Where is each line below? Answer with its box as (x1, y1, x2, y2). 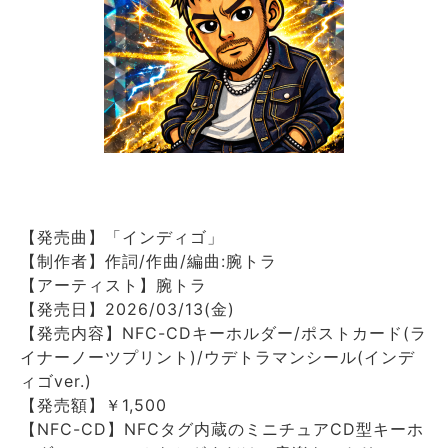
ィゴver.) (20, 371, 92, 392)
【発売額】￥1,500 (20, 395, 167, 416)
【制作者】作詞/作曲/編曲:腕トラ (20, 251, 277, 272)
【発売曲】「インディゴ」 (20, 227, 224, 248)
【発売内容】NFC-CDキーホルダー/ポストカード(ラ (20, 323, 427, 344)
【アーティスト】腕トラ (20, 275, 207, 296)
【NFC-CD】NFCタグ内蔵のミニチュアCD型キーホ (20, 419, 424, 440)
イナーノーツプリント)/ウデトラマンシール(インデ (20, 347, 415, 368)
